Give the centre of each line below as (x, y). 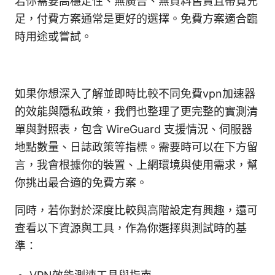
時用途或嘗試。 (53, 36)
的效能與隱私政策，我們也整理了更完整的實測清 (136, 111)
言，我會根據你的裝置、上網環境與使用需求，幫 (136, 165)
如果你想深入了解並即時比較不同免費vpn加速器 (135, 93)
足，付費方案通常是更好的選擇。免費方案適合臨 (136, 18)
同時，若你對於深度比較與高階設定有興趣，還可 (136, 210)
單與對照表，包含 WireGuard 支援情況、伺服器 (134, 129)
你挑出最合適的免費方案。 (81, 182)
